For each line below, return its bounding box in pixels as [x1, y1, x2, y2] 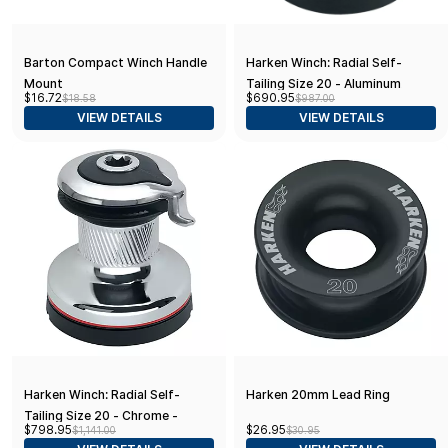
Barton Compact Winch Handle [24, 54, 207, 70]
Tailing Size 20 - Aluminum [246, 75, 401, 91]
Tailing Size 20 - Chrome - [24, 407, 178, 423]
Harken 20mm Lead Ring [246, 386, 390, 402]
